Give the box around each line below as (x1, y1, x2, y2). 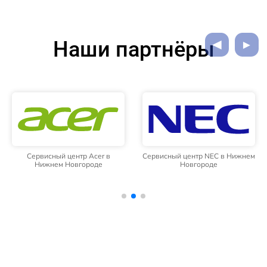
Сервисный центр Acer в (26, 151, 110, 161)
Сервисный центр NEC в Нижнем (142, 151, 255, 161)
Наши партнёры (52, 37, 215, 63)
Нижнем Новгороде (34, 160, 103, 169)
